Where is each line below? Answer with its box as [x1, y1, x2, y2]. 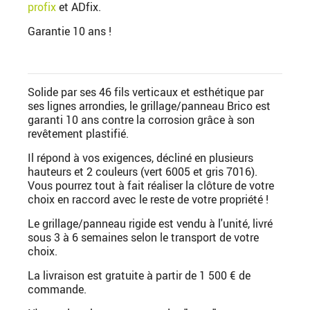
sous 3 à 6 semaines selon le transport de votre [28, 229, 259, 245]
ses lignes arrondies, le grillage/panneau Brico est [28, 98, 271, 113]
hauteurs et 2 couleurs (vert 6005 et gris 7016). [28, 163, 257, 179]
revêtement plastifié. [28, 125, 129, 141]
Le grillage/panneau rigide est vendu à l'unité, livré [28, 215, 273, 231]
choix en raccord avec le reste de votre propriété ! [28, 191, 268, 207]
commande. [28, 281, 86, 297]
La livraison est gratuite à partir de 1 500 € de [28, 267, 250, 283]
